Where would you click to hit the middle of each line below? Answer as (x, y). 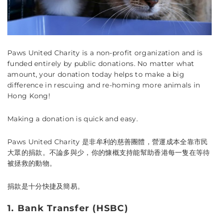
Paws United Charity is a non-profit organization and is (105, 53)
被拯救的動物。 (32, 163)
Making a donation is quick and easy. (73, 119)
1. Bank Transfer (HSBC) (68, 208)
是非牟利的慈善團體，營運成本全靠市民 (145, 142)
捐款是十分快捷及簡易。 (46, 186)
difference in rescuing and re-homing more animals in (104, 85)
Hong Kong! (29, 96)
